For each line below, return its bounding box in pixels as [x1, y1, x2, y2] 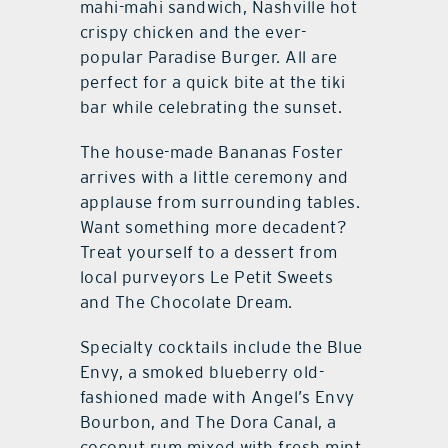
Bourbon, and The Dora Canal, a [79, 412, 337, 433]
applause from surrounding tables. [79, 192, 361, 213]
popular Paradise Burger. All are [79, 47, 338, 68]
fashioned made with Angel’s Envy [79, 387, 355, 408]
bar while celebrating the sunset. [79, 97, 343, 118]
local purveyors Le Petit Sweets [79, 267, 334, 288]
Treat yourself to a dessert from [79, 242, 338, 263]
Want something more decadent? [79, 217, 348, 238]
